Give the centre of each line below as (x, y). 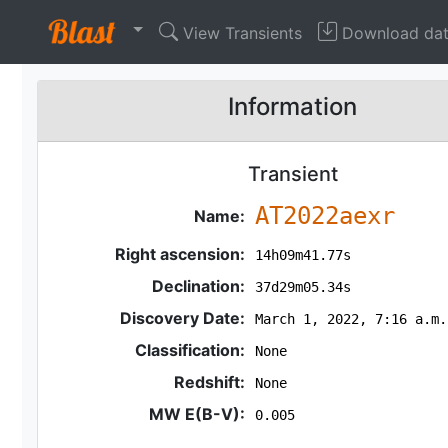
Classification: (190, 350)
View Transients (240, 33)
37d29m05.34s (302, 287)
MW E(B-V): (197, 414)
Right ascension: (180, 254)
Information (293, 106)
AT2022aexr (324, 216)
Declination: (199, 286)
